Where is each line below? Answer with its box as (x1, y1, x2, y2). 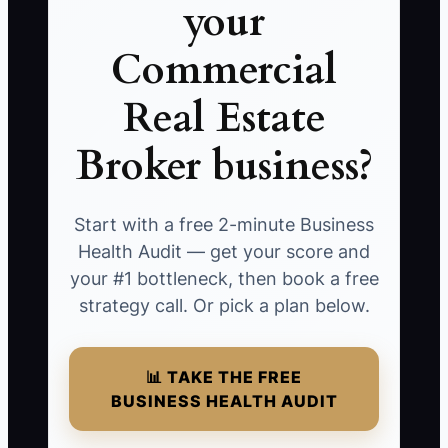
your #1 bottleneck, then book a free (69, 268, 379, 290)
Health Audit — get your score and (78, 241, 370, 263)
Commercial (111, 43, 337, 99)
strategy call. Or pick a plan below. (78, 295, 370, 317)
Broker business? (75, 139, 373, 195)
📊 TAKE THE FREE (146, 367, 302, 388)
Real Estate (122, 91, 326, 147)
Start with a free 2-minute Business (74, 214, 374, 236)
